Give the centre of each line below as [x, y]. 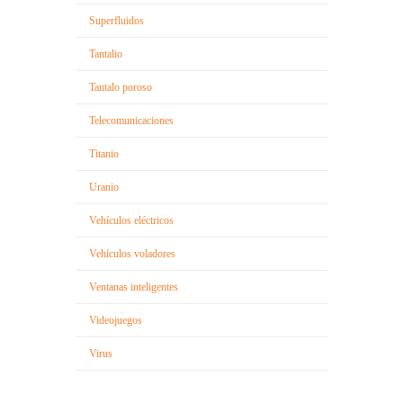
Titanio [104, 153]
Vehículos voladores [132, 253]
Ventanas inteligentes [134, 287]
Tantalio [106, 54]
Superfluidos [116, 20]
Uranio [104, 187]
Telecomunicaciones [131, 120]
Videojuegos [116, 320]
